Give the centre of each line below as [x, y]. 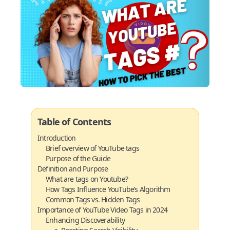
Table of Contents [74, 122]
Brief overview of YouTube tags [92, 148]
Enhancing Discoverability [85, 220]
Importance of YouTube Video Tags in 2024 [103, 210]
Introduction [57, 138]
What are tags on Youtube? [87, 179]
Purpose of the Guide [78, 158]
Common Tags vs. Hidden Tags [93, 199]
